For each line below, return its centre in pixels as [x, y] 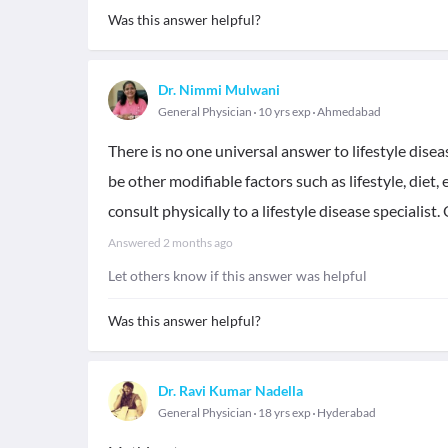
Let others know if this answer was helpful [237, 275]
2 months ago [198, 242]
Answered [135, 242]
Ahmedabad [349, 111]
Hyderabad [346, 412]
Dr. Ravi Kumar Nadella [230, 390]
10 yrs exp [284, 111]
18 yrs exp [284, 412]
